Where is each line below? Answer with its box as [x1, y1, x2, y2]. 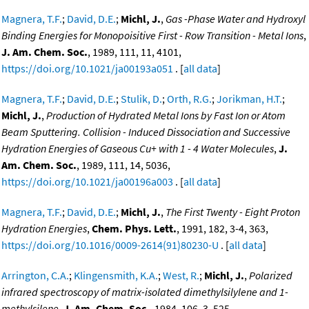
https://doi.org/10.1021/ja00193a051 [1, 61, 173, 76]
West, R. [163, 268, 199, 283]
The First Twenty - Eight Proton [166, 205, 300, 219]
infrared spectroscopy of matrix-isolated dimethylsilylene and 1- [1, 285, 288, 299]
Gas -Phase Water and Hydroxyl [166, 12, 306, 26]
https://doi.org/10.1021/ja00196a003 [1, 175, 173, 189]
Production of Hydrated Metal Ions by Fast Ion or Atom [46, 108, 286, 123]
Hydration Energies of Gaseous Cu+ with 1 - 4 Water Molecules [1, 141, 274, 156]
